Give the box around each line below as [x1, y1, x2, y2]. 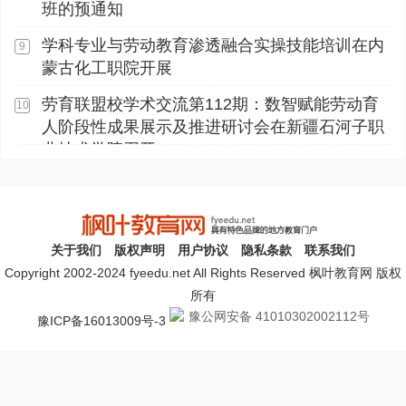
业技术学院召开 [42, 140, 156, 159]
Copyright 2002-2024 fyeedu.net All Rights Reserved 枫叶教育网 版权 [5, 265, 401, 280]
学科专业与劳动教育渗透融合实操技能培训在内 [42, 36, 384, 54]
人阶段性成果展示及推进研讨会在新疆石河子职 [42, 118, 384, 136]
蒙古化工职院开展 [42, 59, 172, 77]
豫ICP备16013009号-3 [36, 313, 166, 328]
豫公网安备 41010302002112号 [188, 308, 370, 324]
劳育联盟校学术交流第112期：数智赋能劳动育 [42, 95, 379, 113]
